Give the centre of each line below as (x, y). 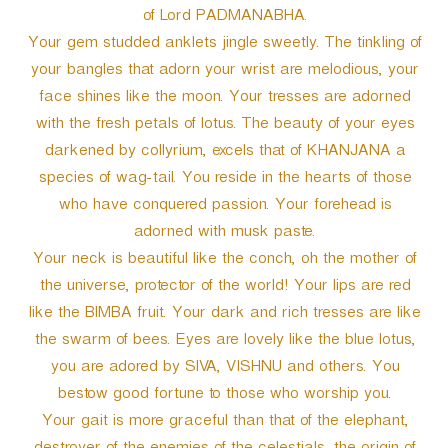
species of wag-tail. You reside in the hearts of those (224, 180)
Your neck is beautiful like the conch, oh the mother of (224, 261)
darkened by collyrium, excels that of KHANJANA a (224, 153)
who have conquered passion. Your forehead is (224, 207)
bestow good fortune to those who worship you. (224, 396)
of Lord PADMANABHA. (224, 18)
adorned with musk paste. (224, 234)
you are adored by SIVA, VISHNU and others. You (224, 369)
